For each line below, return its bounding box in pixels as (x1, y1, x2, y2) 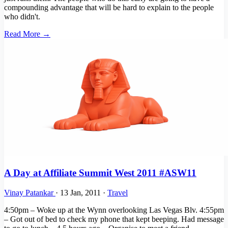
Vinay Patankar (4, 188, 55, 197)
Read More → (4, 30, 50, 39)
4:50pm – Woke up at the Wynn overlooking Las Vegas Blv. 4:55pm (4, 205, 224, 214)
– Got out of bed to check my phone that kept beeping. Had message (4, 214, 224, 223)
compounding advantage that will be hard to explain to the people (4, 3, 214, 12)
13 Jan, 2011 (60, 188, 103, 197)
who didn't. (4, 12, 40, 21)
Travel (107, 188, 128, 197)
